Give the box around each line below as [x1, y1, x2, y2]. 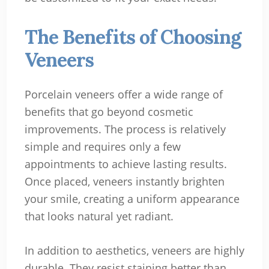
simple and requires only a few [24, 139, 181, 154]
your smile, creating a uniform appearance [24, 191, 240, 206]
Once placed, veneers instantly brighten [24, 174, 225, 189]
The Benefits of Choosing [24, 24, 241, 49]
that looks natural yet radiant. [24, 208, 174, 223]
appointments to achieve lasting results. [24, 156, 227, 171]
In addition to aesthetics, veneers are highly [24, 243, 244, 258]
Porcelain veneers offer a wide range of [24, 86, 223, 101]
